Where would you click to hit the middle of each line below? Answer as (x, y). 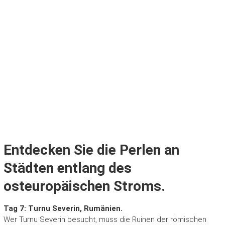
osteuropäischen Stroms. (84, 186)
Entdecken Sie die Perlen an (91, 150)
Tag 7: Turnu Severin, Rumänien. (63, 209)
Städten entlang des (67, 168)
